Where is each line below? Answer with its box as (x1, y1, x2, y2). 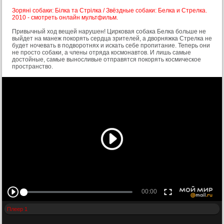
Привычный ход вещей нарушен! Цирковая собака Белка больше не (12, 28, 206, 35)
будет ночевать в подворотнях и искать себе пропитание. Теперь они (12, 42, 210, 49)
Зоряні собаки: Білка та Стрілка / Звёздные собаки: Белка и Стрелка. (12, 7, 207, 14)
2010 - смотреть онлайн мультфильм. (12, 14, 118, 21)
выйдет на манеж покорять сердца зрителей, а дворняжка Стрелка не (12, 35, 212, 42)
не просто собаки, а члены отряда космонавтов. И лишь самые (12, 49, 191, 56)
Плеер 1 (7, 205, 27, 212)
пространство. (12, 63, 53, 70)
